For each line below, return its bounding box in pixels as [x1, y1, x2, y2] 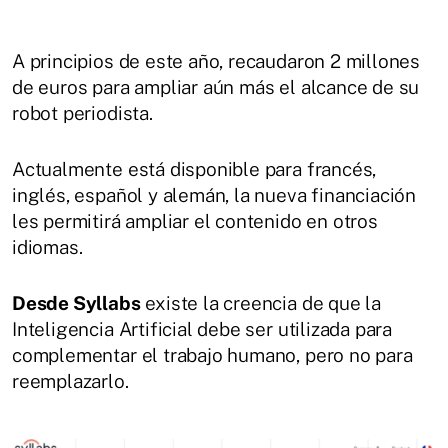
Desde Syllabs [12, 291, 141, 314]
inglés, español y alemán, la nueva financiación [12, 183, 417, 206]
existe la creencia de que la [140, 291, 382, 314]
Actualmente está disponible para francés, [12, 157, 377, 180]
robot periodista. [12, 101, 153, 124]
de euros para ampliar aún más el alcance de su [12, 75, 420, 98]
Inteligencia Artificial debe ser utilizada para [12, 317, 393, 340]
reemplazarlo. [12, 369, 134, 392]
